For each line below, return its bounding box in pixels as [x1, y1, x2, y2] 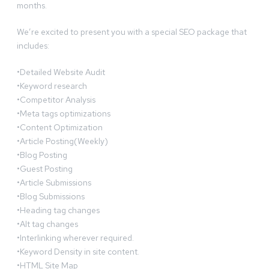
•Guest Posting [17, 163, 73, 175]
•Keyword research [17, 80, 87, 92]
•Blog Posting [17, 150, 67, 161]
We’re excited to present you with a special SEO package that [17, 26, 247, 38]
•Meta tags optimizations [17, 108, 110, 119]
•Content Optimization [17, 122, 103, 133]
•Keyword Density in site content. [17, 246, 139, 258]
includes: [17, 40, 49, 52]
